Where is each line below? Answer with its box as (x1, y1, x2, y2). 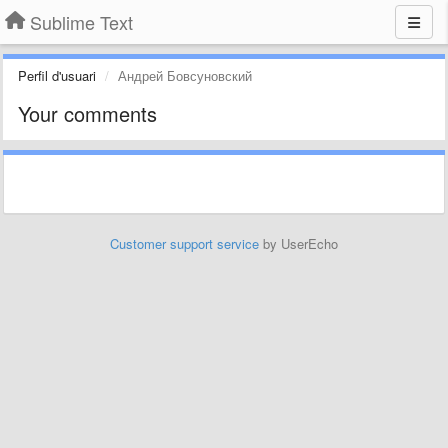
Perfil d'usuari (18, 66, 96, 85)
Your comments (18, 99, 157, 128)
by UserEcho (259, 234, 338, 253)
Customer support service (110, 234, 259, 253)
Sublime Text (30, 9, 133, 35)
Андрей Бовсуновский (118, 66, 252, 85)
